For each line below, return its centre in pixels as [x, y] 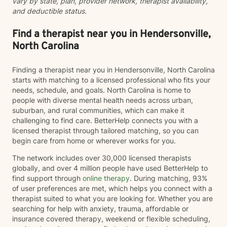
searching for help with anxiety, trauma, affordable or [100, 209]
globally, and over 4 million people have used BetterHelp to [110, 168]
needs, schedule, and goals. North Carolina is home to [101, 90]
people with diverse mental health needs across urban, [103, 100]
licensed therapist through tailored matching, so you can [105, 130]
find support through [47, 178]
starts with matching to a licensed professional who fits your [111, 80]
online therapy [106, 178]
